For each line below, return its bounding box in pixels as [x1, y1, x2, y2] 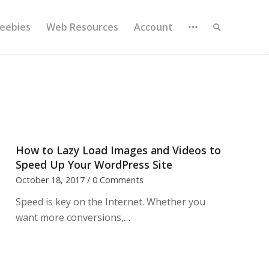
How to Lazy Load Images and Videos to [16, 143, 222, 157]
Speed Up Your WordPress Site [16, 157, 173, 172]
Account [134, 20, 173, 34]
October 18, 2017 [16, 174, 85, 186]
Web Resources [46, 20, 118, 34]
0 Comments [92, 174, 144, 186]
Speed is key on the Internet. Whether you [16, 195, 206, 208]
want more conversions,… [16, 211, 131, 224]
